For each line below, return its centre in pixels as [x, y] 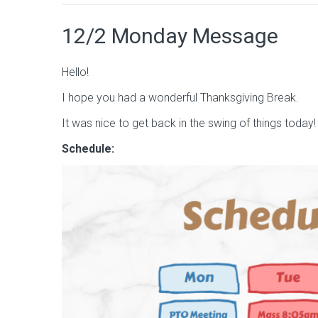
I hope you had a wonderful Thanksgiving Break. [180, 98]
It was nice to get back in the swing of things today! [189, 123]
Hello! [75, 72]
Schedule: [88, 149]
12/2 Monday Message [170, 36]
